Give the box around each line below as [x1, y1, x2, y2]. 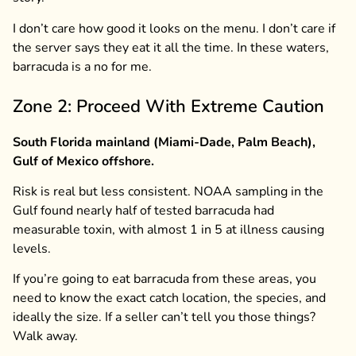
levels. [13, 240, 51, 258]
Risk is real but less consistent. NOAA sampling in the [13, 183, 323, 201]
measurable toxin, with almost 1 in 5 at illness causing [13, 221, 324, 239]
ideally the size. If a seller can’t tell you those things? [13, 308, 315, 327]
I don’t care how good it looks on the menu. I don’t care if [13, 19, 335, 37]
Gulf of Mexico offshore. [13, 152, 154, 170]
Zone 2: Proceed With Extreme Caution [13, 94, 324, 118]
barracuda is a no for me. [13, 57, 152, 75]
